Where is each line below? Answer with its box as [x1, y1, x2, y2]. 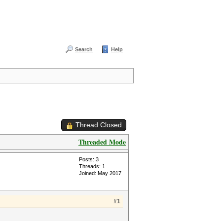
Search [75, 46, 93, 52]
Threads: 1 [79, 163, 105, 169]
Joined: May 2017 [79, 170, 121, 176]
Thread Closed [75, 121, 122, 129]
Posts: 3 [79, 156, 99, 162]
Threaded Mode [78, 137, 126, 147]
